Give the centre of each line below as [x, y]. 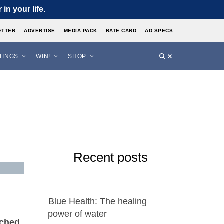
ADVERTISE [40, 31]
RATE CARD [121, 31]
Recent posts [110, 157]
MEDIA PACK [80, 31]
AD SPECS [159, 31]
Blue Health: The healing [98, 202]
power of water [77, 214]
